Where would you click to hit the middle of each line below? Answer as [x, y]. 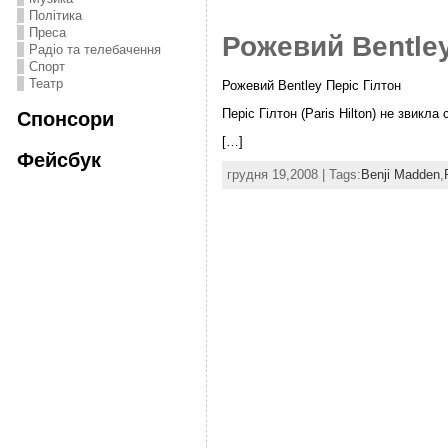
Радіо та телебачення [94, 49]
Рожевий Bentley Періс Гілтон [311, 85]
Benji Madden [400, 175]
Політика [55, 15]
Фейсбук [58, 159]
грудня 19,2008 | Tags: [293, 175]
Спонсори [65, 118]
